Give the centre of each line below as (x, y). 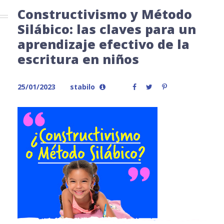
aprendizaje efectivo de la (103, 44)
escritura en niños (78, 59)
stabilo (82, 87)
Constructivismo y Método (105, 14)
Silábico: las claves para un (107, 29)
